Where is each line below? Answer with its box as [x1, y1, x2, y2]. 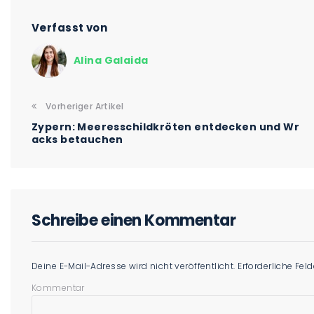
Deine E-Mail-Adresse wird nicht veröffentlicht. [32, 260, 235, 273]
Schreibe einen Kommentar [32, 210, 236, 232]
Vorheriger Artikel [46, 100, 124, 113]
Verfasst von [32, 20, 108, 36]
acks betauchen [32, 132, 123, 147]
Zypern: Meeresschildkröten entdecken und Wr [32, 120, 300, 135]
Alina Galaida [74, 53, 149, 67]
